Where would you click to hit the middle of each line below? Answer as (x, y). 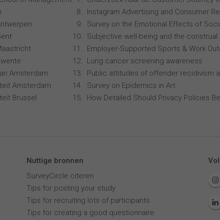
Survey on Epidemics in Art (131, 85)
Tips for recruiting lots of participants (88, 200)
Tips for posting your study (71, 188)
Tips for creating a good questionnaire (90, 213)
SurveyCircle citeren (60, 176)
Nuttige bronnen (55, 161)
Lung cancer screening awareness (145, 61)
